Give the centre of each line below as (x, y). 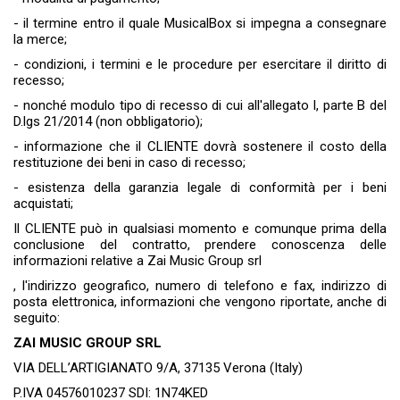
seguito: (37, 318)
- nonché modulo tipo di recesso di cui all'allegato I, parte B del (200, 106)
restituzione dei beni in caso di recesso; (129, 163)
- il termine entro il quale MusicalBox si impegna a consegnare (200, 24)
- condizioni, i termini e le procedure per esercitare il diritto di (200, 65)
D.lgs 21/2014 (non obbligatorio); (108, 122)
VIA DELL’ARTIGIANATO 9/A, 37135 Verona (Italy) (158, 368)
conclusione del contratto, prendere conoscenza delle (200, 245)
